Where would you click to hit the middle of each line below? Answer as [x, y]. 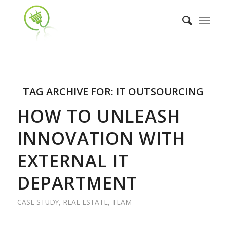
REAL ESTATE [85, 202]
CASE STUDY [38, 202]
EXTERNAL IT [73, 160]
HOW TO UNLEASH [99, 116]
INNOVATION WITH [101, 138]
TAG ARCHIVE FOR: [70, 91]
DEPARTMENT [77, 183]
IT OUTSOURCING [160, 91]
